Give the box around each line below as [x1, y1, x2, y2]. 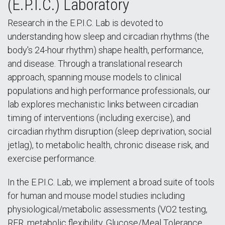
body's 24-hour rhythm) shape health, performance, [8, 45, 203, 55]
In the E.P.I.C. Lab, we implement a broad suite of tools [8, 177, 214, 187]
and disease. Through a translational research [8, 58, 182, 69]
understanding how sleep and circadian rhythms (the [8, 31, 209, 42]
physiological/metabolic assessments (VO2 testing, [8, 204, 207, 214]
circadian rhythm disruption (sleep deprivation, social [8, 126, 211, 137]
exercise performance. [8, 153, 98, 164]
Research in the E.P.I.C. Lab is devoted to [8, 18, 163, 28]
